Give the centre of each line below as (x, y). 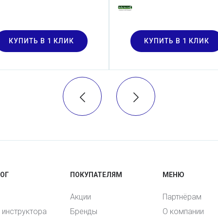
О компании (183, 211)
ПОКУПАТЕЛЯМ (96, 174)
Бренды (84, 211)
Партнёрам (182, 197)
